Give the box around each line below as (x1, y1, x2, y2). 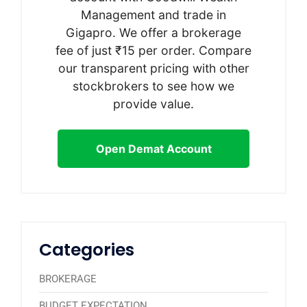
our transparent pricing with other (58, 60, 249, 75)
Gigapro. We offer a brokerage (66, 25, 241, 40)
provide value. (113, 96, 194, 111)
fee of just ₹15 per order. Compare (56, 42, 251, 58)
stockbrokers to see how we (73, 78, 234, 93)
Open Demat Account (95, 141, 212, 156)
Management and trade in (81, 7, 226, 22)
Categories (39, 237, 134, 262)
